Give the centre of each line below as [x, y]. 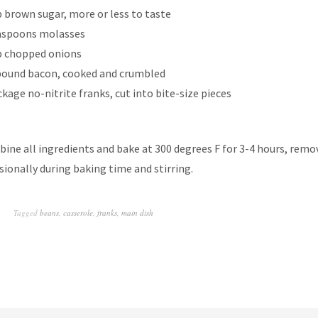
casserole [78, 213]
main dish [137, 213]
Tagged [27, 213]
